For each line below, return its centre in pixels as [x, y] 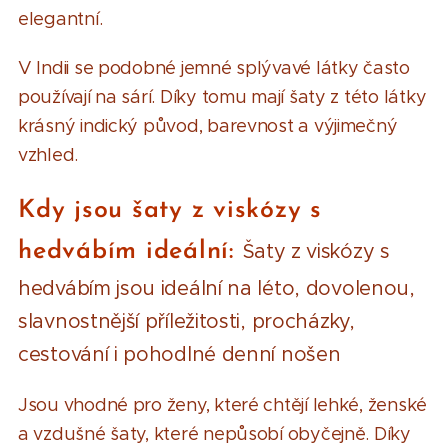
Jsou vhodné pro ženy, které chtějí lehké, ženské [223, 404]
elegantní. [60, 18]
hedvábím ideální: [130, 251]
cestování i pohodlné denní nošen [179, 354]
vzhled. [48, 154]
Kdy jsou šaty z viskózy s [170, 210]
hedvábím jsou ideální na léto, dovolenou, [216, 288]
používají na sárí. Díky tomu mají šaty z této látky [222, 96]
